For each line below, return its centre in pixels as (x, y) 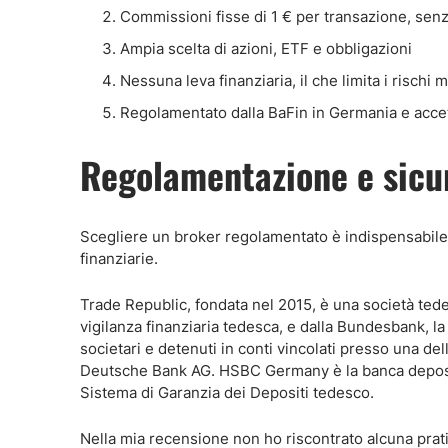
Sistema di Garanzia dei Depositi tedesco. (227, 392)
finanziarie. (119, 258)
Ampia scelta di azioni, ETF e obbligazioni (266, 48)
